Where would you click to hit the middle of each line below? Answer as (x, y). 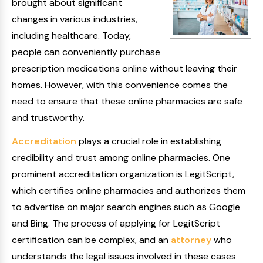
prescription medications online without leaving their (124, 68)
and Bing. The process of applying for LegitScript (116, 223)
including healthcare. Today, (71, 36)
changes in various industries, (75, 19)
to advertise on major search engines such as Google (126, 207)
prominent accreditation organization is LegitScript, (123, 174)
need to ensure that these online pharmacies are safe (127, 101)
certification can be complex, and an (91, 240)
